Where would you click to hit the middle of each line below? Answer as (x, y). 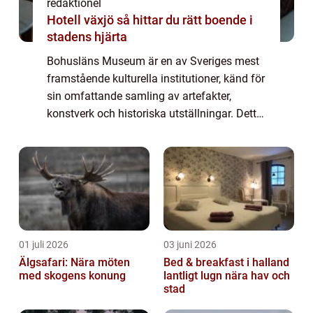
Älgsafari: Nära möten (74, 263)
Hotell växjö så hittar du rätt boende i (82, 20)
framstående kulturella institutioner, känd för (156, 79)
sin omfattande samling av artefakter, (139, 96)
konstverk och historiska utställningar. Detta (155, 114)
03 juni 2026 (190, 245)
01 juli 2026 (44, 245)
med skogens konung (72, 276)
